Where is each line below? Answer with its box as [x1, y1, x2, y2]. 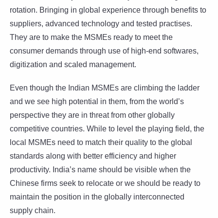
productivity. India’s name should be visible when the [10, 165, 191, 174]
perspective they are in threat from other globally [10, 110, 175, 119]
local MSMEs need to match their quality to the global [10, 138, 192, 146]
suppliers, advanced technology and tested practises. [10, 19, 192, 28]
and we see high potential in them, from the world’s [10, 97, 184, 106]
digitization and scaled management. [10, 60, 140, 69]
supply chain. [10, 206, 57, 215]
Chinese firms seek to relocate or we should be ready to [10, 179, 200, 187]
